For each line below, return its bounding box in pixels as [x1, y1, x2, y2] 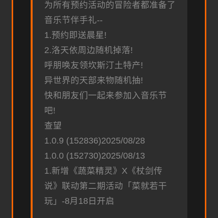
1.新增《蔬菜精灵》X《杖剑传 [44, 165, 163, 176]
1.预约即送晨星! [44, 30, 107, 40]
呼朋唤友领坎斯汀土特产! [44, 60, 143, 70]
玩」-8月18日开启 [44, 196, 114, 206]
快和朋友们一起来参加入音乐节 [44, 90, 167, 100]
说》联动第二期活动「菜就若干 [44, 181, 167, 191]
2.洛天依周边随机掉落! [44, 45, 133, 55]
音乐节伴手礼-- [44, 15, 103, 25]
